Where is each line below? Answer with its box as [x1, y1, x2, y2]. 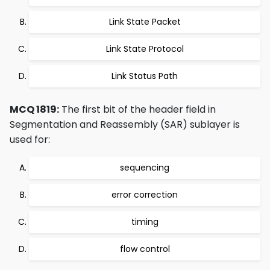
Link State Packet [108, 16, 181, 28]
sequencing [120, 162, 169, 174]
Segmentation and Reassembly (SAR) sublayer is [10, 118, 240, 131]
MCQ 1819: [10, 102, 59, 116]
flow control [119, 243, 170, 255]
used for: [10, 133, 50, 146]
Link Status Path [111, 70, 178, 82]
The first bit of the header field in [59, 102, 216, 116]
